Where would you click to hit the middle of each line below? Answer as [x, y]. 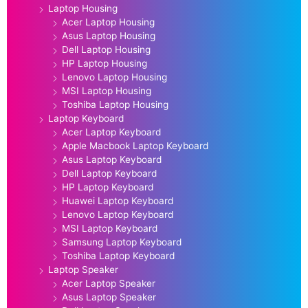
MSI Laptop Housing [107, 90]
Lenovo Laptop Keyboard [118, 214]
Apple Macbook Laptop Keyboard [135, 145]
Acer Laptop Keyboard [111, 132]
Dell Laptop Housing [106, 49]
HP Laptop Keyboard [108, 187]
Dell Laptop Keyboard [109, 173]
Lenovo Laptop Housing [114, 77]
